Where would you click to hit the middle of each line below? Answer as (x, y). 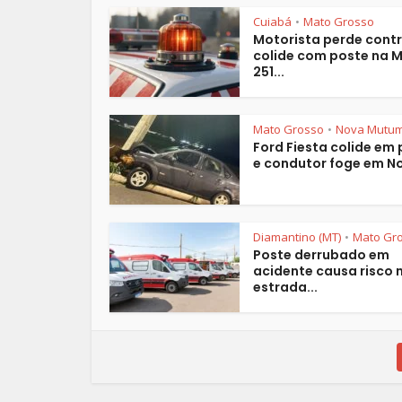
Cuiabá (272, 21)
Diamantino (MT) (297, 236)
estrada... (285, 287)
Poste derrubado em (321, 254)
